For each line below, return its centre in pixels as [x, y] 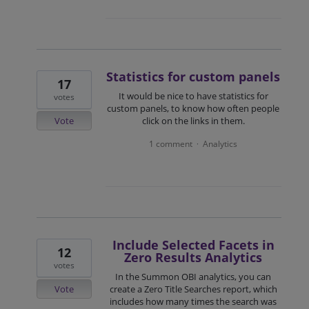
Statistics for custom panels [193, 77]
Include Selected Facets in [193, 245]
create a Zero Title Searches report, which [193, 289]
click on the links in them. [193, 121]
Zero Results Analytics [193, 258]
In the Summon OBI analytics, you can [193, 277]
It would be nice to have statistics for [193, 96]
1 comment [171, 144]
